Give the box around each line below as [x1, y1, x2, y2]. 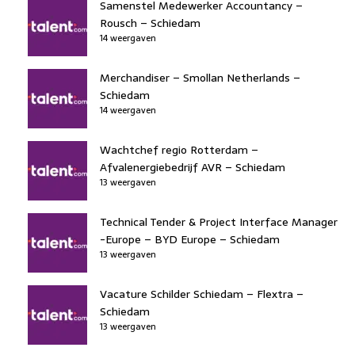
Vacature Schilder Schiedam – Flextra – [100, 284, 303, 303]
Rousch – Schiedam [100, 13, 200, 32]
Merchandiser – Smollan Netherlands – [100, 68, 300, 86]
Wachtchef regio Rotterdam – [100, 140, 258, 158]
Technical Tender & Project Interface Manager [100, 212, 338, 231]
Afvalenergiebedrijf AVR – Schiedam [100, 158, 285, 176]
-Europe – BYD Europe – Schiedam [100, 230, 280, 248]
